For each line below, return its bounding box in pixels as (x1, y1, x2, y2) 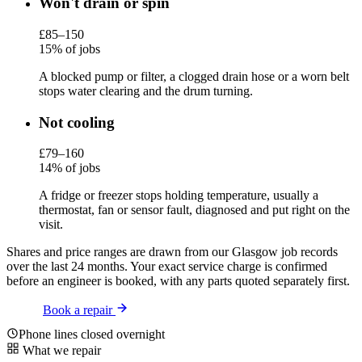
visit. (39, 217, 63, 232)
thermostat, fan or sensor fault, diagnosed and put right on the (39, 203, 350, 217)
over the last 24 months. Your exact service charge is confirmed (6, 259, 327, 274)
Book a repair (43, 303, 112, 318)
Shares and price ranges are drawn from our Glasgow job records (6, 245, 338, 259)
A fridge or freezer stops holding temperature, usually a (39, 188, 318, 203)
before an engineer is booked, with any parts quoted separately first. (6, 274, 350, 288)
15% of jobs (39, 42, 100, 57)
